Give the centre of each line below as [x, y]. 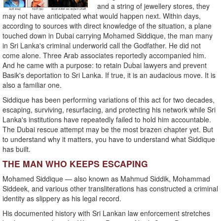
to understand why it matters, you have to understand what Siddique [109, 139]
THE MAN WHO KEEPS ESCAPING [75, 164]
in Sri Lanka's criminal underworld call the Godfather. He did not [102, 46]
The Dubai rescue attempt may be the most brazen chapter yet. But [108, 129]
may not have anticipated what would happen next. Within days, [102, 16]
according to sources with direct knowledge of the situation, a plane [107, 26]
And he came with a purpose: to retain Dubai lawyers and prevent [105, 65]
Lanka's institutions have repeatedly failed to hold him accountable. [107, 120]
